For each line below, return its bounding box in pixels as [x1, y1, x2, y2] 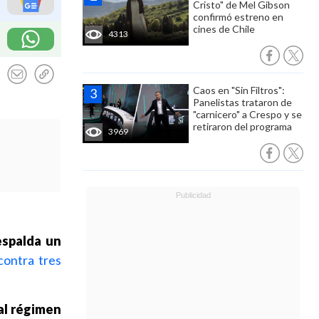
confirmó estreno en [193, 11, 283, 23]
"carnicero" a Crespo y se [193, 108, 302, 120]
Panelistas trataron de [193, 96, 292, 108]
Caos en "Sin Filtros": [193, 84, 285, 96]
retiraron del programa [193, 120, 292, 132]
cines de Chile [193, 23, 255, 35]
